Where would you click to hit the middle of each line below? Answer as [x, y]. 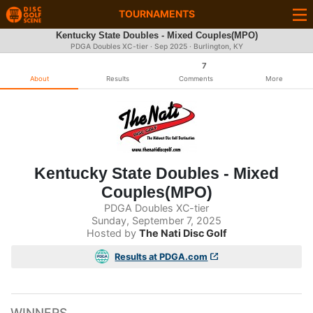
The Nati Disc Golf [183, 233]
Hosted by [112, 233]
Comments [196, 79]
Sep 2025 [170, 46]
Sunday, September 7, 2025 [156, 220]
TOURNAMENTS [156, 14]
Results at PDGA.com [161, 256]
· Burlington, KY [215, 46]
